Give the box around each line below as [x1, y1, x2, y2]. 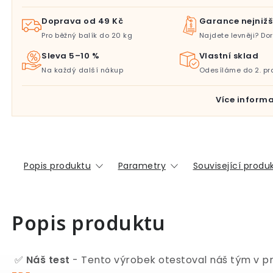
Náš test [26, 253, 70, 267]
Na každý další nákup [41, 65, 123, 75]
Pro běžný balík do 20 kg [41, 30, 132, 40]
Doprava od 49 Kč [41, 15, 123, 27]
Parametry [118, 160, 166, 172]
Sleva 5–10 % [41, 50, 99, 62]
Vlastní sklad [199, 50, 259, 62]
